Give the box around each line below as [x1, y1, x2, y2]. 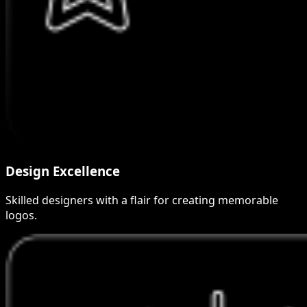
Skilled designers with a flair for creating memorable [5, 193, 278, 208]
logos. [5, 208, 37, 223]
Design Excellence [5, 162, 120, 180]
